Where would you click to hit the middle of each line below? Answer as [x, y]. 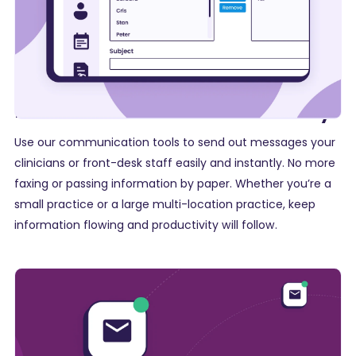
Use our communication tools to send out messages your [175, 143]
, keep [299, 205]
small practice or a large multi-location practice [149, 205]
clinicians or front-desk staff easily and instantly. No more [175, 163]
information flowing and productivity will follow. [146, 225]
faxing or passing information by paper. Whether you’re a [173, 184]
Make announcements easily [173, 110]
